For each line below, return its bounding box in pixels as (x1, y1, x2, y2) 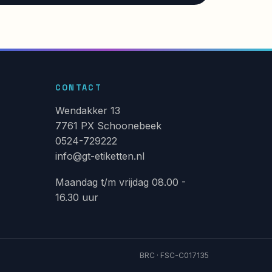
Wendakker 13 (55, 104, 120, 117)
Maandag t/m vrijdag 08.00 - (55, 175, 186, 188)
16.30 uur (55, 191, 98, 203)
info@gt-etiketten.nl (55, 149, 144, 162)
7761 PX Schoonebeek (55, 119, 161, 132)
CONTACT (55, 82, 103, 93)
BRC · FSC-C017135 (140, 250, 209, 260)
